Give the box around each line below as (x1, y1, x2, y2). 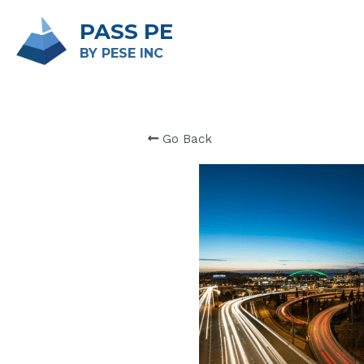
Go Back (162, 131, 213, 146)
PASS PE (80, 19, 174, 45)
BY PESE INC (80, 45, 168, 62)
